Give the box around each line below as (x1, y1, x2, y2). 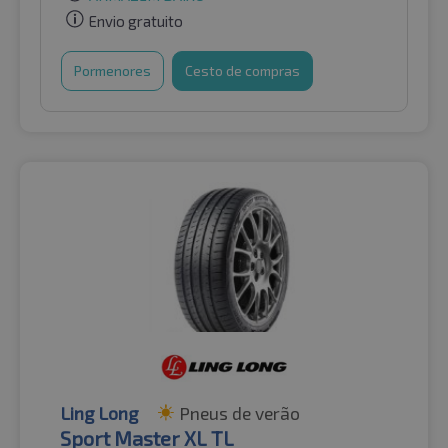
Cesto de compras (185, 61, 300, 79)
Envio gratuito (89, 11, 183, 30)
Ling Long (60, 401, 138, 424)
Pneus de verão (179, 401, 300, 424)
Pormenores (74, 61, 151, 79)
